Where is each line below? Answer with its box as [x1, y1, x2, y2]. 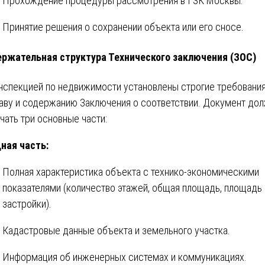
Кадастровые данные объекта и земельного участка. [2, 224, 230, 237]
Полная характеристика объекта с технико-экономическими [2, 166, 259, 179]
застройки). [2, 198, 51, 211]
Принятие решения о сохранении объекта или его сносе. [2, 20, 244, 33]
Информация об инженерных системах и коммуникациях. [2, 251, 247, 264]
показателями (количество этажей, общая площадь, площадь [2, 182, 262, 195]
